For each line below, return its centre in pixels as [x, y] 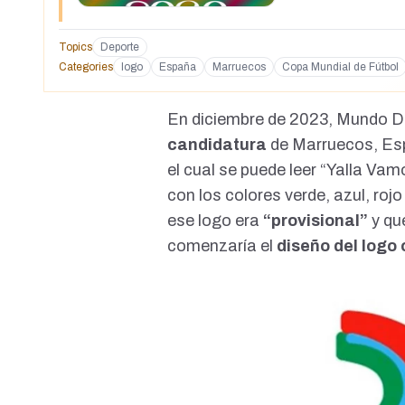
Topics [75, 47]
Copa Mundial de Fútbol [340, 67]
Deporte [120, 47]
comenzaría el [221, 246]
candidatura [219, 145]
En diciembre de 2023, [252, 120]
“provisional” [316, 221]
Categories [86, 67]
